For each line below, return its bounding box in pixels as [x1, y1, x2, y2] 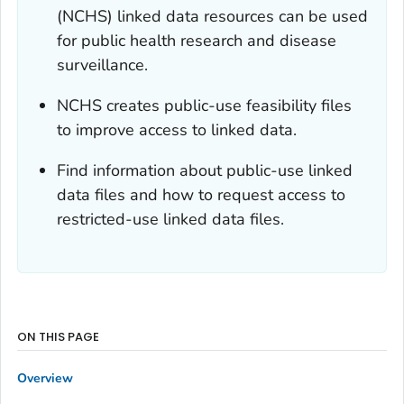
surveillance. [57, 54, 149, 77]
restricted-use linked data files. [57, 208, 285, 231]
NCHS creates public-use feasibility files [57, 95, 353, 117]
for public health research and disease [57, 30, 337, 52]
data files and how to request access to [57, 184, 346, 207]
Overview [17, 369, 73, 387]
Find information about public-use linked [57, 160, 353, 182]
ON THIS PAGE [17, 328, 99, 346]
